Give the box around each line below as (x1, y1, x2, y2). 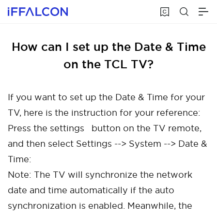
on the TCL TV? (63, 57, 154, 72)
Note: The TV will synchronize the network (8, 169, 192, 180)
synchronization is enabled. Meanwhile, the (8, 200, 192, 211)
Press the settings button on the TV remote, (8, 123, 201, 134)
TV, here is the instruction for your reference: (8, 107, 201, 118)
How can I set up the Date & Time (11, 39, 206, 54)
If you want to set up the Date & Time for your (8, 92, 205, 103)
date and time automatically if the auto (8, 185, 174, 196)
